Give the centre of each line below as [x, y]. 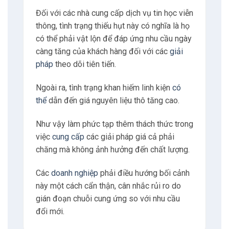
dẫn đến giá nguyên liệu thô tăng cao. [113, 101]
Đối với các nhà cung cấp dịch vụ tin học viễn [114, 13]
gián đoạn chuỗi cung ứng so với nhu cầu [108, 198]
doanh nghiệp [74, 173]
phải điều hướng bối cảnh [144, 173]
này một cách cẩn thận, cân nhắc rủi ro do [108, 186]
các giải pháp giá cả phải [129, 137]
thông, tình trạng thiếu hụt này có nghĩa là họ [112, 26]
